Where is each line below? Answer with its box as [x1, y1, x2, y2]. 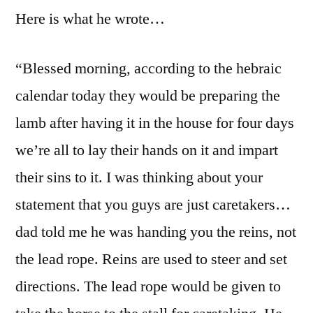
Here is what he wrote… [15, 8, 165, 29]
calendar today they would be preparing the [15, 85, 280, 105]
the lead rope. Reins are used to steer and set [15, 249, 287, 269]
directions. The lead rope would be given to [15, 276, 281, 296]
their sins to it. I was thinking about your [15, 167, 263, 187]
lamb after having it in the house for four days [15, 112, 294, 133]
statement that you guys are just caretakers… [15, 194, 291, 214]
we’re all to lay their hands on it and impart [15, 140, 278, 160]
